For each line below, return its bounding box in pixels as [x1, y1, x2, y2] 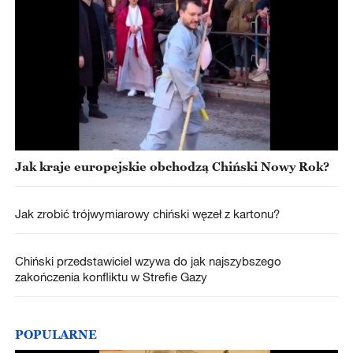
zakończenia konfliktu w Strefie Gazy [14, 269, 207, 284]
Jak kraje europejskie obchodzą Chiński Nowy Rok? [14, 158, 329, 173]
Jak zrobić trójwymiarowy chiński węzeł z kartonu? [14, 206, 280, 221]
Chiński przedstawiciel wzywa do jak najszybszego [14, 253, 281, 268]
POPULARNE [14, 327, 97, 342]
